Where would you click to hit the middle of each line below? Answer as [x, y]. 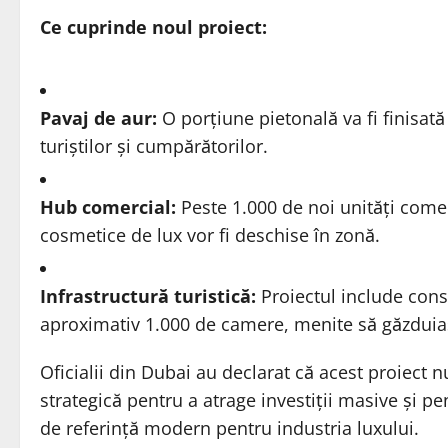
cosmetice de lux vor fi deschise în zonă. [210, 235]
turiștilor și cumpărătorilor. [154, 146]
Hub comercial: [108, 207]
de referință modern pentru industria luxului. [229, 428]
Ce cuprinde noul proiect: [153, 27]
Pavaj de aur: [98, 118]
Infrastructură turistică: [148, 296]
